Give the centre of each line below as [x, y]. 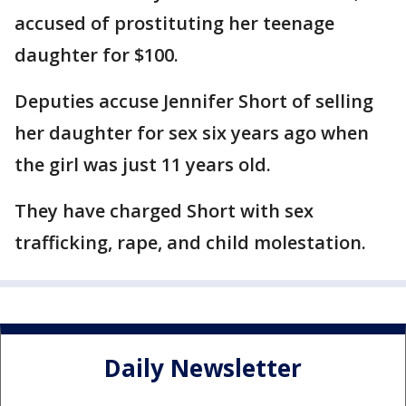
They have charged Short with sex [164, 211]
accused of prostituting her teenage [174, 23]
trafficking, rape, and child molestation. [190, 242]
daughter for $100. [97, 55]
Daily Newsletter [203, 368]
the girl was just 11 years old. [143, 164]
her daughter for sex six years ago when [192, 133]
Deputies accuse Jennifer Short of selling [194, 101]
